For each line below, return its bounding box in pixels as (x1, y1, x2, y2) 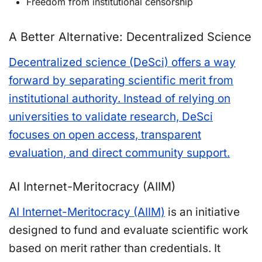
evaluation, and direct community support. (9, 146, 230, 160)
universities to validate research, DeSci (9, 109, 213, 123)
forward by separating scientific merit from (9, 73, 233, 87)
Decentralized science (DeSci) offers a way (9, 55, 236, 69)
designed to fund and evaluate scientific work (9, 223, 248, 237)
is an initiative (165, 205, 240, 219)
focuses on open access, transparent (9, 127, 201, 142)
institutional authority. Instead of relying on (9, 91, 230, 105)
